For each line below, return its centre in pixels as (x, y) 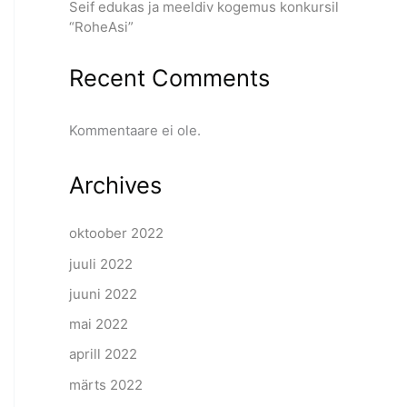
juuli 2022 (101, 263)
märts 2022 (106, 384)
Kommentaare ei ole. (135, 130)
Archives (115, 184)
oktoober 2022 (116, 233)
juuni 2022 (103, 293)
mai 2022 (99, 324)
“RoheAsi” (101, 27)
